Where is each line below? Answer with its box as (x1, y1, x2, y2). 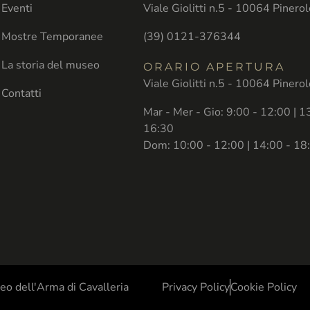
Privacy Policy (162, 280, 230, 295)
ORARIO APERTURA (143, 60, 285, 73)
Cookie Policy (230, 280, 297, 295)
